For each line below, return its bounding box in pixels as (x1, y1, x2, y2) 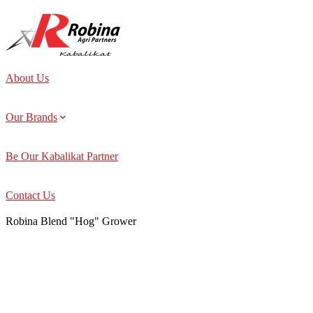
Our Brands (6, 111, 57, 123)
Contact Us (6, 189, 55, 201)
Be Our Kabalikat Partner (6, 150, 118, 162)
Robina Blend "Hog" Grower (6, 215, 136, 227)
